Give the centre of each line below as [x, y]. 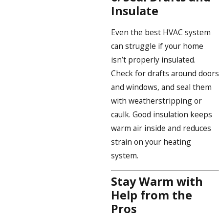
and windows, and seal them [161, 87]
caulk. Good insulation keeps [161, 115]
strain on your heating [151, 142]
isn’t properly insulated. [153, 60]
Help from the [151, 195]
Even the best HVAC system [161, 33]
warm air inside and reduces [161, 128]
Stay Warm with [157, 182]
